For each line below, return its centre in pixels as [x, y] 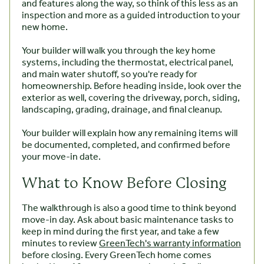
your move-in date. [61, 157]
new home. [45, 28]
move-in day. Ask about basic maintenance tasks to [128, 220]
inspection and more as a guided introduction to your [131, 16]
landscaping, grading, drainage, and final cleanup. [122, 110]
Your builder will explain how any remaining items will [130, 134]
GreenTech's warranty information [170, 244]
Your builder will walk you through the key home [119, 51]
